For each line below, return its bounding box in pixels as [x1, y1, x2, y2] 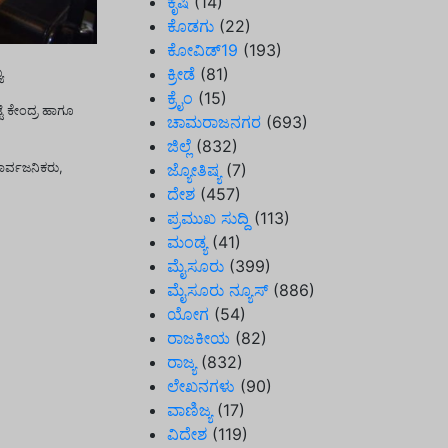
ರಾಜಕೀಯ [167, 328, 230, 348]
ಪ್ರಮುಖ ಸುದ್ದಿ [167, 208, 249, 228]
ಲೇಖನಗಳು [167, 376, 235, 396]
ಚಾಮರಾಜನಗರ [167, 112, 261, 132]
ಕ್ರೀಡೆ [167, 64, 195, 84]
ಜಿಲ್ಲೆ [167, 136, 191, 156]
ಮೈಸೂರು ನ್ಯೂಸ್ [167, 280, 268, 300]
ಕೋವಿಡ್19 [167, 40, 238, 60]
